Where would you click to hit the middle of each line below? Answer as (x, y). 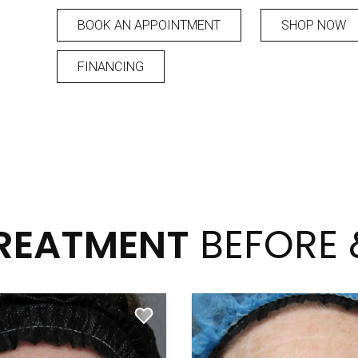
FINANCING (111, 67)
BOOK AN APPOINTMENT (149, 25)
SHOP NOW (314, 25)
